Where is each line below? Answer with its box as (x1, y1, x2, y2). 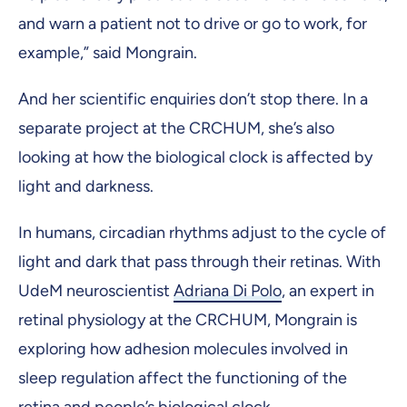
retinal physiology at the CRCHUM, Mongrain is (18, 310, 357, 331)
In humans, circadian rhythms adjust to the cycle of (18, 223, 386, 243)
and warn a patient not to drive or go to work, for (18, 13, 367, 34)
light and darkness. (18, 176, 154, 197)
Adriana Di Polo (174, 281, 282, 302)
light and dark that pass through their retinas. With (18, 252, 381, 273)
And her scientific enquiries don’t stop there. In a (18, 89, 368, 110)
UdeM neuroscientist (18, 281, 174, 302)
